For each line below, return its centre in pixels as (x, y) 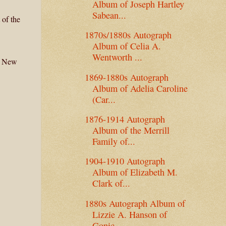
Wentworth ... (117, 57)
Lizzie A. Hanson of (129, 214)
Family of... (114, 141)
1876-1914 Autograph (125, 119)
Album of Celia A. (126, 46)
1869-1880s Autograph (126, 77)
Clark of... (111, 183)
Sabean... (109, 15)
